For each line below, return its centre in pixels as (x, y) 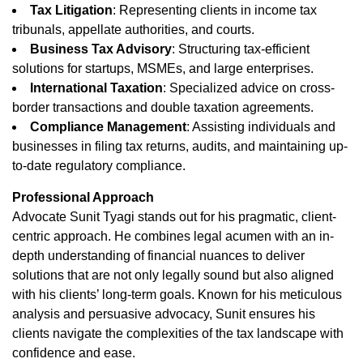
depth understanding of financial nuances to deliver (158, 256)
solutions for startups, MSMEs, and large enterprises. (163, 69)
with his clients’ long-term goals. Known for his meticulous (177, 295)
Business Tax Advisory (101, 49)
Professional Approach (83, 198)
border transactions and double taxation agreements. (163, 108)
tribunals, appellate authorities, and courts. (133, 30)
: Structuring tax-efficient (241, 49)
